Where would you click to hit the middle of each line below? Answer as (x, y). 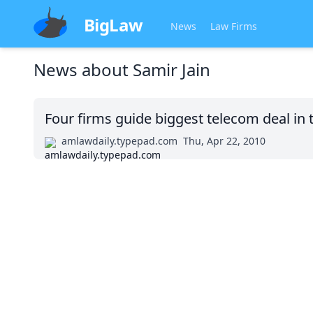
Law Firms (234, 26)
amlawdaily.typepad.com (119, 141)
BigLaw (114, 25)
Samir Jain (172, 70)
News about (83, 70)
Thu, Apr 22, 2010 (224, 141)
